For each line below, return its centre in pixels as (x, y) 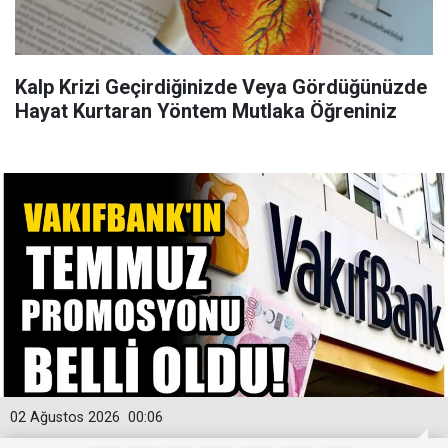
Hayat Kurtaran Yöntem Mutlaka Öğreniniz (206, 111)
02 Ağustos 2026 (65, 417)
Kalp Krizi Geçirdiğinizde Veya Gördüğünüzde (221, 87)
